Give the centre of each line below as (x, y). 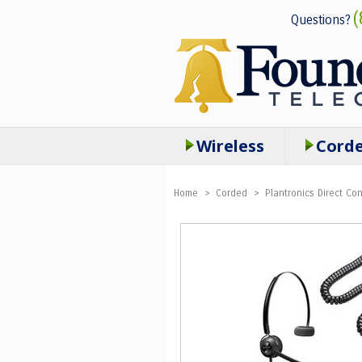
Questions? (320, 20)
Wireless (230, 146)
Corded (231, 193)
